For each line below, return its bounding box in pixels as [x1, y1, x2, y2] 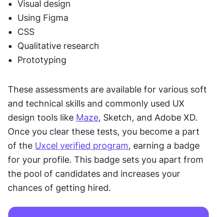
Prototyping [17, 55, 69, 65]
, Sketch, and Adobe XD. [98, 112, 198, 123]
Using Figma [17, 13, 68, 23]
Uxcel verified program [35, 140, 128, 151]
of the [8, 140, 35, 151]
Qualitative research [17, 41, 99, 51]
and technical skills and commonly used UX [8, 98, 185, 109]
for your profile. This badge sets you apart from [8, 155, 203, 165]
